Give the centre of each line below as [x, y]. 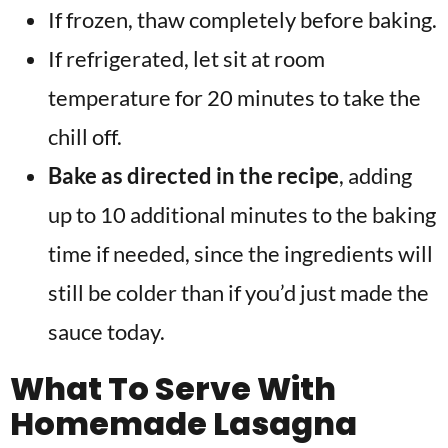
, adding [375, 175]
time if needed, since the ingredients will [240, 253]
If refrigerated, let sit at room [186, 58]
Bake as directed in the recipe [193, 175]
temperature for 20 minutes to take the [234, 97]
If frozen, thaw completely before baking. [242, 19]
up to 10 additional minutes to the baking [242, 214]
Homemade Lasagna [183, 423]
